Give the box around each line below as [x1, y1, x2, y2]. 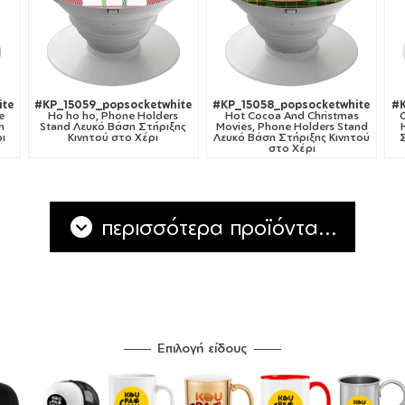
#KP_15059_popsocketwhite [33, 98, 193, 112]
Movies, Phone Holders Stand [215, 119, 368, 134]
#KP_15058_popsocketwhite [212, 98, 372, 112]
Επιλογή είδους [157, 340, 248, 356]
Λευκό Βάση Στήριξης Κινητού [213, 130, 371, 145]
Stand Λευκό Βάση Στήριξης [40, 119, 187, 134]
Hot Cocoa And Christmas [224, 108, 359, 123]
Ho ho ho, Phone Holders [48, 108, 179, 123]
